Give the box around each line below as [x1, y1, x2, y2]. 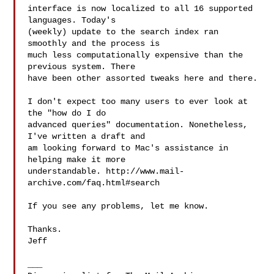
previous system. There [28, 62, 136, 72]
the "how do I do [28, 108, 106, 118]
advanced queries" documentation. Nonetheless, [28, 120, 248, 130]
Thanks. [28, 224, 62, 234]
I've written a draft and [28, 131, 146, 141]
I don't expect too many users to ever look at [28, 97, 248, 106]
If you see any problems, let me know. [28, 201, 209, 211]
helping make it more [28, 155, 126, 165]
